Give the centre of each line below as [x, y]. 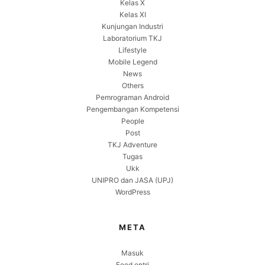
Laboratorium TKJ [132, 38]
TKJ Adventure [132, 145]
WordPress [132, 192]
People [132, 121]
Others [132, 85]
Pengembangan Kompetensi [132, 109]
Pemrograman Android [132, 97]
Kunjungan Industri [132, 26]
